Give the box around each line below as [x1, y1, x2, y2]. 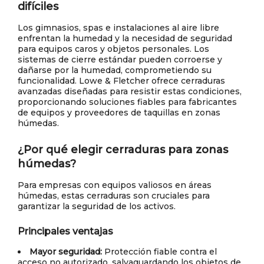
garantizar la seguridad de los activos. [18, 201, 176, 212]
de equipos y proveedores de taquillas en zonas [18, 107, 220, 118]
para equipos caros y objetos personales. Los [18, 44, 209, 55]
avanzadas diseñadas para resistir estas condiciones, [18, 86, 242, 97]
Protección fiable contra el [102, 246, 217, 258]
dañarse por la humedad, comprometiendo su [18, 65, 212, 76]
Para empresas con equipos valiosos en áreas [18, 180, 212, 191]
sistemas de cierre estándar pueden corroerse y [18, 54, 222, 65]
